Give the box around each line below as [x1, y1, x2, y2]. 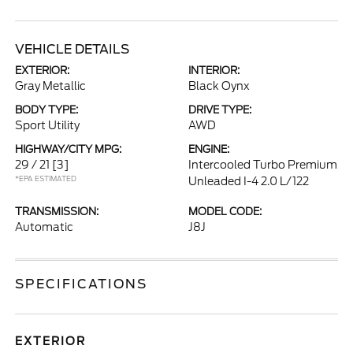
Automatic [15, 221, 74, 233]
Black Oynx [188, 80, 250, 92]
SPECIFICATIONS [15, 277, 148, 292]
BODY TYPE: [15, 104, 79, 116]
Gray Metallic [15, 80, 87, 92]
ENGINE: [188, 143, 229, 155]
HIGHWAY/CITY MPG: [15, 143, 122, 155]
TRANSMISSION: [15, 206, 99, 217]
